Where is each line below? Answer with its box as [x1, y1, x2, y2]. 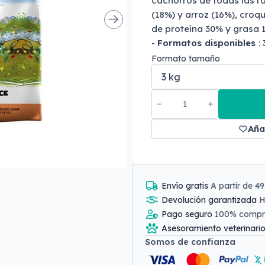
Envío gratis [161, 180, 211, 191]
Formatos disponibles [157, 37, 258, 49]
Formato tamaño [151, 53, 220, 64]
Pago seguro [161, 209, 215, 219]
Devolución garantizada [161, 195, 259, 205]
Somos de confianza [145, 237, 235, 247]
